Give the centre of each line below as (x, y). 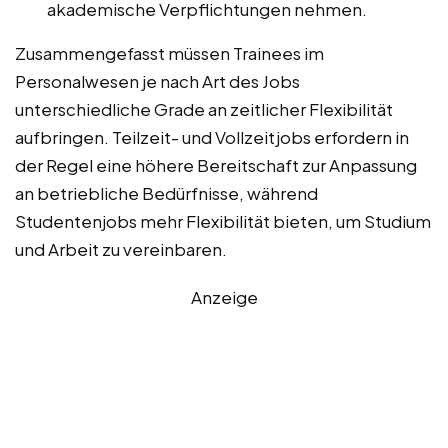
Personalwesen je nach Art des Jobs (157, 80)
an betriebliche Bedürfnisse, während (166, 192)
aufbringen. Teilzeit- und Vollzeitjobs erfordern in (212, 136)
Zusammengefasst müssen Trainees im (169, 52)
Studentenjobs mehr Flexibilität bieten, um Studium (223, 220)
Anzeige (224, 296)
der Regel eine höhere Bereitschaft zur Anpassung (216, 164)
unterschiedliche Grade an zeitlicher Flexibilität (204, 108)
